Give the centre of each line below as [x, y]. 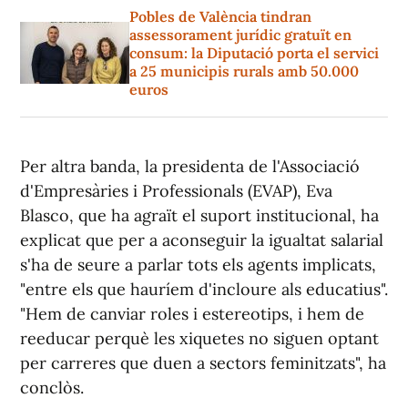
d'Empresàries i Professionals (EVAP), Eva [176, 191]
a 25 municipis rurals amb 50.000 [244, 71]
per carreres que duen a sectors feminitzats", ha [203, 363]
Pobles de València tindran [220, 16]
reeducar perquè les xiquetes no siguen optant [199, 338]
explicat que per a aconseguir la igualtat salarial [202, 240]
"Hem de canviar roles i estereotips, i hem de [192, 314]
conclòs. [52, 388]
